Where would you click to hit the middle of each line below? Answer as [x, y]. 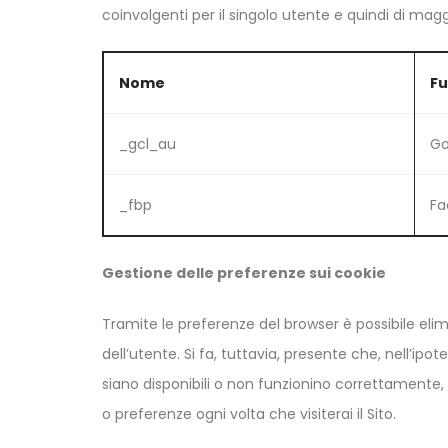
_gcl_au [147, 143]
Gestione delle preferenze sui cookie [244, 272]
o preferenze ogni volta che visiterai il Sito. [249, 413]
